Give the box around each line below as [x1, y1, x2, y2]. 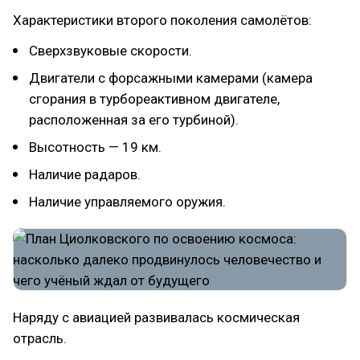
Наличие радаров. [29, 166, 141, 182]
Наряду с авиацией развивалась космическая [13, 309, 300, 325]
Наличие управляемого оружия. [29, 193, 226, 210]
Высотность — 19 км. [29, 138, 162, 155]
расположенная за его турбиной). [29, 111, 239, 128]
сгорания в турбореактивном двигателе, [29, 90, 280, 107]
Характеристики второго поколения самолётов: [13, 11, 312, 28]
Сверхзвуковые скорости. [29, 42, 192, 59]
